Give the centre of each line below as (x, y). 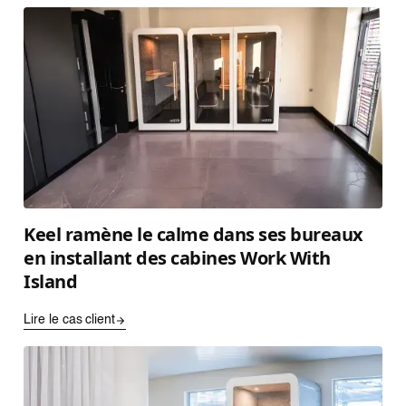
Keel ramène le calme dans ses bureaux (193, 234)
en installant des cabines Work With (177, 258)
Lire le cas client (70, 320)
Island (50, 281)
